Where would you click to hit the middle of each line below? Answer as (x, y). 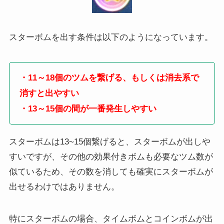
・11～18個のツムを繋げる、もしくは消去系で (109, 77)
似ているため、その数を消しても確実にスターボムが (111, 171)
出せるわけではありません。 (64, 186)
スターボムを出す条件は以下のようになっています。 (111, 37)
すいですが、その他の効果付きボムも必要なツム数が (111, 156)
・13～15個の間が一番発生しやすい (88, 108)
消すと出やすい (49, 93)
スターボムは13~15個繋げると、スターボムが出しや (109, 141)
